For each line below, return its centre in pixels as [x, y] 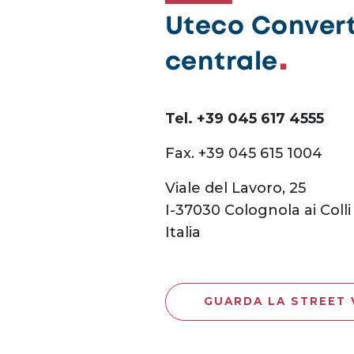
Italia [183, 232]
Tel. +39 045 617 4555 [245, 118]
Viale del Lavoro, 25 [235, 188]
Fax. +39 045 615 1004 [244, 153]
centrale [222, 62]
